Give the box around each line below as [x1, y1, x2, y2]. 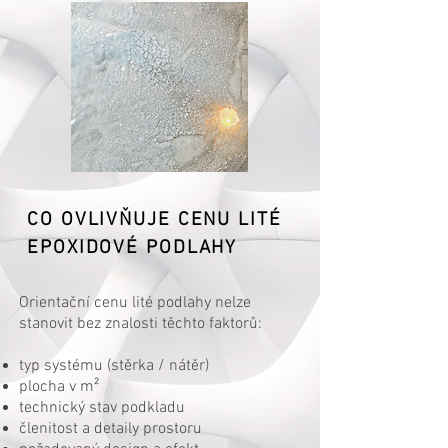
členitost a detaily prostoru [19, 419, 202, 439]
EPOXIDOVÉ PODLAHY [27, 237, 238, 260]
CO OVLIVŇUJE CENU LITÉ [27, 209, 282, 232]
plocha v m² [19, 377, 99, 397]
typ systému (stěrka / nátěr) [19, 356, 209, 376]
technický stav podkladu [19, 398, 185, 418]
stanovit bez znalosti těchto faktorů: [19, 314, 262, 334]
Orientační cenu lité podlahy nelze [19, 293, 251, 313]
